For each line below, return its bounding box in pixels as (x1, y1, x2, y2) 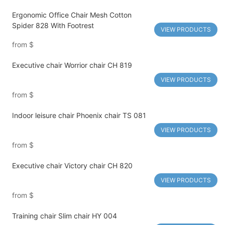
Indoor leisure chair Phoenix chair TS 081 (12, 111, 146, 120)
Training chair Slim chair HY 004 (12, 211, 117, 220)
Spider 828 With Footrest (12, 21, 94, 30)
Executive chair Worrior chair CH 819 (12, 61, 132, 70)
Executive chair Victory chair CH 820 (12, 161, 133, 170)
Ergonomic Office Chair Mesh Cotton (12, 11, 132, 20)
